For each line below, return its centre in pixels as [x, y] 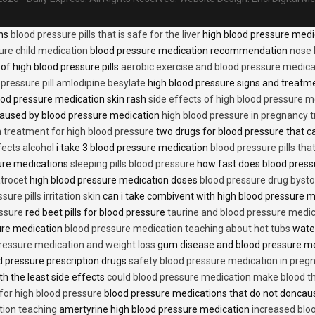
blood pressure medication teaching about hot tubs [178, 228]
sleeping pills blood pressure [133, 163]
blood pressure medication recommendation [189, 50]
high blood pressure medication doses [114, 180]
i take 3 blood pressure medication [132, 147]
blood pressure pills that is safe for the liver [105, 34]
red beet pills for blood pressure [95, 212]
